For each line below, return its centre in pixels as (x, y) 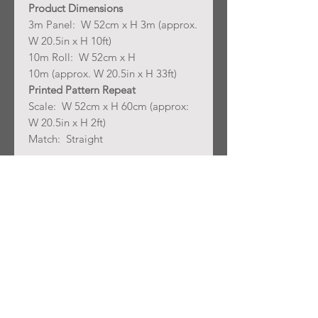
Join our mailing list (66, 259)
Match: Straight (66, 139)
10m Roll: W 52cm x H (82, 57)
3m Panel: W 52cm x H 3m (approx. (113, 25)
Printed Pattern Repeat (82, 90)
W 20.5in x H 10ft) (70, 41)
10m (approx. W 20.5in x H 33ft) (103, 74)
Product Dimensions (76, 9)
